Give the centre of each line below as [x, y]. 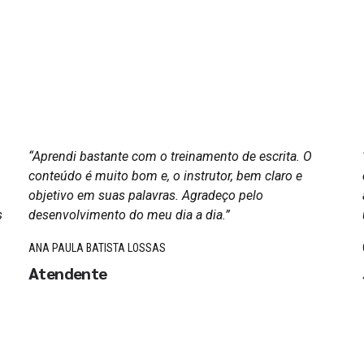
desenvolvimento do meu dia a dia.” [129, 215]
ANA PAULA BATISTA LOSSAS [97, 248]
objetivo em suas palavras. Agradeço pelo [146, 196]
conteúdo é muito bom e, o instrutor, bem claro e [165, 176]
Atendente [68, 273]
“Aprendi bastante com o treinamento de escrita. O [170, 157]
